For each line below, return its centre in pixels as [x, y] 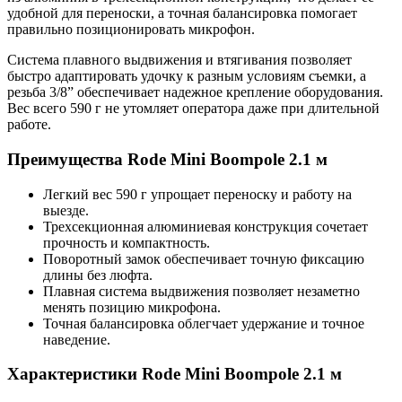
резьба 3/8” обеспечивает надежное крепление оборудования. [195, 92]
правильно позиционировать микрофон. [131, 30]
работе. [29, 125]
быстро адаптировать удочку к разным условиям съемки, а [187, 76]
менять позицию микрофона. [132, 307]
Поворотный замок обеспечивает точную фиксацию [204, 258]
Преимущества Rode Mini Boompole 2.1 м [167, 159]
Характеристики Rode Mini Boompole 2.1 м [175, 374]
